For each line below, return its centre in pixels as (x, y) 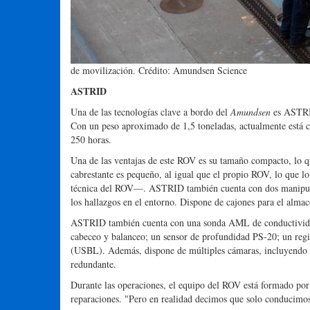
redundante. (93, 264)
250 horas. (91, 140)
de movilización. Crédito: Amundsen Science (159, 71)
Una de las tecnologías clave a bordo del (151, 112)
